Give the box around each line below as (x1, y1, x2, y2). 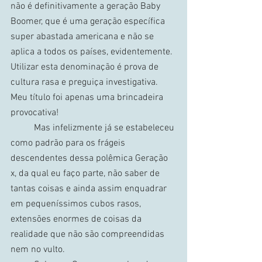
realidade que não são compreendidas (11, 229, 167, 240)
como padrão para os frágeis (11, 137, 127, 149)
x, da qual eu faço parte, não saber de (11, 168, 162, 180)
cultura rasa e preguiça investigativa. (11, 77, 160, 88)
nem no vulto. (11, 244, 65, 256)
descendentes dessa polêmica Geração (11, 153, 170, 164)
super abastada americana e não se (11, 31, 156, 43)
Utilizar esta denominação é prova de (11, 61, 161, 73)
